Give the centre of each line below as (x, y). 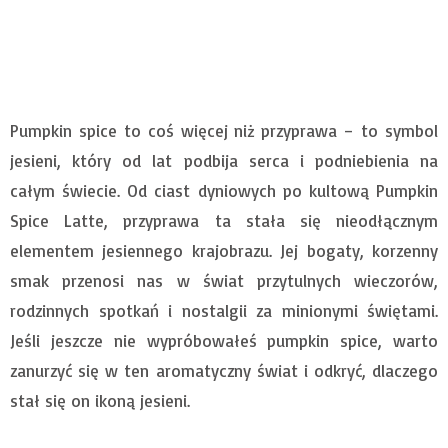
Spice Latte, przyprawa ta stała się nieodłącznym (224, 221)
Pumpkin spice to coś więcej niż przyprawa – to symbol (224, 131)
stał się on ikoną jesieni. (100, 401)
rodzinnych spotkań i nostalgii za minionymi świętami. (224, 311)
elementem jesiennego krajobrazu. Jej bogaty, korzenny (224, 251)
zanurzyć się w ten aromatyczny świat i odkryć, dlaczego (224, 371)
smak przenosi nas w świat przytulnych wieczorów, (224, 281)
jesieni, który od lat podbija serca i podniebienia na (224, 161)
